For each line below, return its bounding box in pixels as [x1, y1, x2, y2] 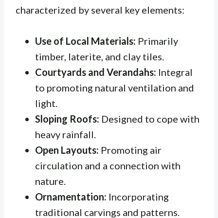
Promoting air [99, 144, 162, 156]
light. [35, 97, 57, 109]
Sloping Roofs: [35, 113, 99, 125]
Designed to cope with [99, 113, 200, 125]
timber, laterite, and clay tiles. [35, 51, 164, 63]
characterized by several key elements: [16, 4, 184, 16]
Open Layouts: [35, 144, 99, 156]
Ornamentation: [35, 191, 107, 203]
